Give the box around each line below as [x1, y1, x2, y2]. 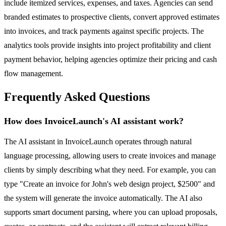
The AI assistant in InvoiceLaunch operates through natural [4, 137, 192, 146]
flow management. [4, 69, 63, 78]
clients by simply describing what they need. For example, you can [4, 165, 216, 175]
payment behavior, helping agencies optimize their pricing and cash [4, 54, 217, 64]
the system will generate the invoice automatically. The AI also [4, 194, 202, 203]
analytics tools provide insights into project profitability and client [4, 40, 211, 49]
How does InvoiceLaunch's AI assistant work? [4, 116, 184, 127]
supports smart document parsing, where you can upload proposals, [4, 208, 217, 217]
